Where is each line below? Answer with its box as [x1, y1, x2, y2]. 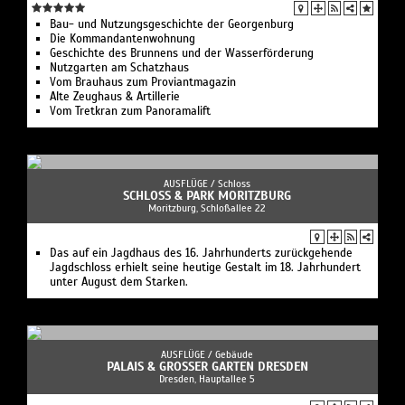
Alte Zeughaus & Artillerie [50, 89, 180, 105]
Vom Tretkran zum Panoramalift [50, 104, 211, 119]
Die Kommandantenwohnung [50, 32, 195, 47]
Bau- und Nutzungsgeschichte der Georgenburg [50, 17, 294, 33]
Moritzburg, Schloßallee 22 [148, 202, 266, 215]
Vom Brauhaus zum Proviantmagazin [50, 75, 236, 90]
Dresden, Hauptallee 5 [159, 372, 255, 386]
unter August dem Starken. [50, 275, 188, 290]
